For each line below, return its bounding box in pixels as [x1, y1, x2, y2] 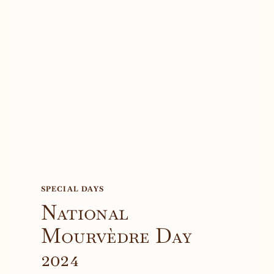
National [40, 199, 129, 226]
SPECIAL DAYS [40, 184, 104, 194]
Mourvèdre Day [40, 222, 192, 250]
